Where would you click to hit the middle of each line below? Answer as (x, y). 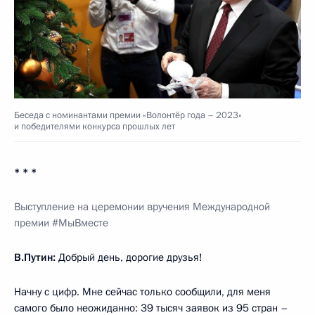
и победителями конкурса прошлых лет (95, 127)
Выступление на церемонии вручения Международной (142, 207)
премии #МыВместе (61, 223)
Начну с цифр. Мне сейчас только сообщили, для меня (142, 292)
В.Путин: (35, 257)
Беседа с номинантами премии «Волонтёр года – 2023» (128, 115)
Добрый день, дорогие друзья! (129, 257)
